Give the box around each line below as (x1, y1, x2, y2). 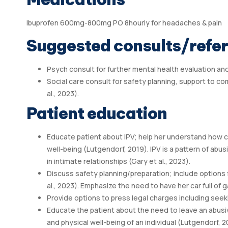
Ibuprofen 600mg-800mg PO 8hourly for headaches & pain (26, 17, 222, 27)
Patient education (26, 103, 167, 124)
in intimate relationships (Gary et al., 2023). (47, 156, 190, 166)
